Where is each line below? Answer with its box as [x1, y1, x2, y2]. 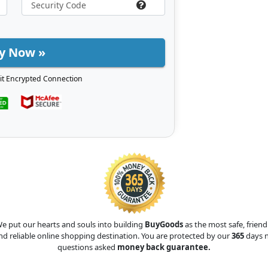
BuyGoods [144, 219, 183, 230]
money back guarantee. [117, 242, 211, 253]
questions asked [57, 242, 117, 253]
